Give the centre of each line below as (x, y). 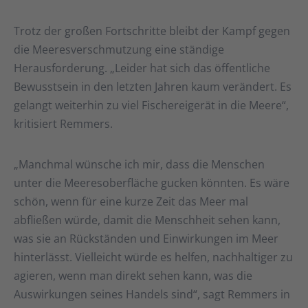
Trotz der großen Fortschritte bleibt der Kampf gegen (152, 31)
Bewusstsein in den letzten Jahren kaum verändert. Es (153, 87)
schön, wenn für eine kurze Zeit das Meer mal (131, 202)
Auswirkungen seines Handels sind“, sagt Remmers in (152, 295)
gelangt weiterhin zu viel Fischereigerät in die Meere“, (151, 106)
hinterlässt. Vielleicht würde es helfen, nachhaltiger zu (153, 257)
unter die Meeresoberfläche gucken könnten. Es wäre (152, 183)
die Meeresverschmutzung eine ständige (119, 50)
